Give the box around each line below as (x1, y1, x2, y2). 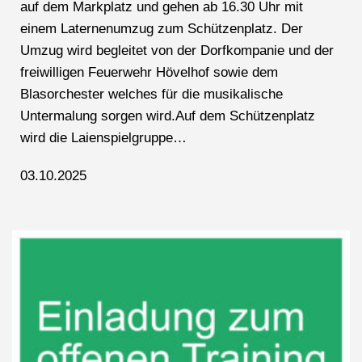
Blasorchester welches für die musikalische (20, 86, 283, 103)
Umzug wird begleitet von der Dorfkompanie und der (20, 43, 334, 59)
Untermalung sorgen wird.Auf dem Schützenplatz (20, 108, 315, 124)
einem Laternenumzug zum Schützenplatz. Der (20, 21, 303, 37)
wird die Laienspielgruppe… (20, 130, 187, 146)
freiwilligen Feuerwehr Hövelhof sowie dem (20, 65, 278, 81)
